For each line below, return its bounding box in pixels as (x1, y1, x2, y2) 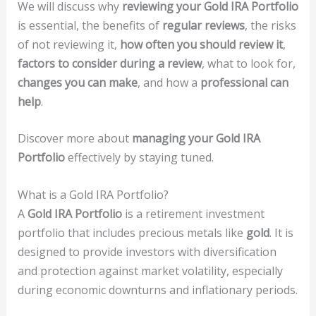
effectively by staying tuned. (64, 150, 214, 166)
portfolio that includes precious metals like (17, 224, 246, 241)
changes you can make (17, 74, 138, 90)
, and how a (137, 74, 200, 90)
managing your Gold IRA (131, 130, 260, 147)
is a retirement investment (121, 205, 265, 221)
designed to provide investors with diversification (17, 243, 276, 260)
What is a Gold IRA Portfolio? (17, 186, 169, 202)
